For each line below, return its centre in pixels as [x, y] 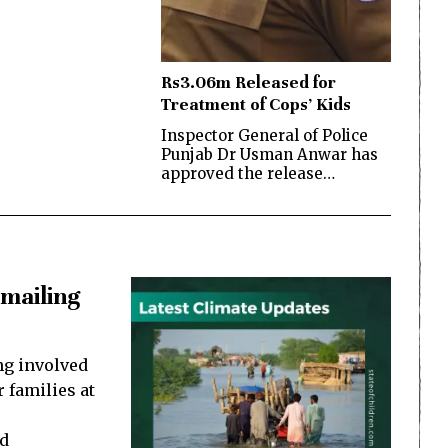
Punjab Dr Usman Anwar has [269, 154]
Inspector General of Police [264, 135]
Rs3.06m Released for [248, 82]
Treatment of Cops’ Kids [256, 104]
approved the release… [248, 173]
